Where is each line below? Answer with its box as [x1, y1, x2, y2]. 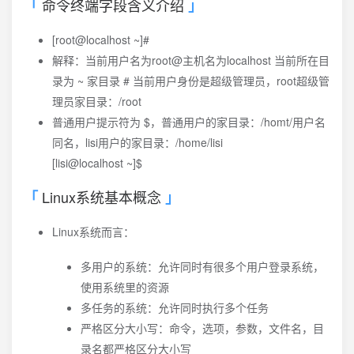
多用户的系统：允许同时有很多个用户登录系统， [81, 258, 324, 274]
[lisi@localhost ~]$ [52, 155, 142, 171]
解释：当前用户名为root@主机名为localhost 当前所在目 [52, 52, 330, 68]
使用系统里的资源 [81, 279, 169, 295]
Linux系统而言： [52, 224, 134, 239]
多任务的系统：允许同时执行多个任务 [81, 299, 269, 315]
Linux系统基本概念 [42, 186, 161, 207]
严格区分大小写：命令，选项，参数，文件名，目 [81, 320, 324, 336]
